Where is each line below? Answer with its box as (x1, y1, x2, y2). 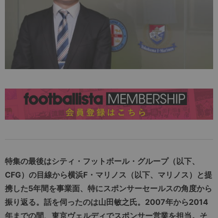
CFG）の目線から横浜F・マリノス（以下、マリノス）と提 (5, 170, 212, 180)
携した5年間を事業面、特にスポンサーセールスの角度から (5, 183, 212, 194)
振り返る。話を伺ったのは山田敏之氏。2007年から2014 (5, 197, 208, 207)
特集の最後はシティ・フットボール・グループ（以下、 (5, 156, 200, 166)
